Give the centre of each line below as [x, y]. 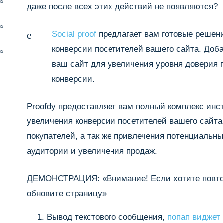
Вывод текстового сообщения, [107, 217]
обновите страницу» [67, 193]
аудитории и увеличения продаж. [92, 151]
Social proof [74, 34]
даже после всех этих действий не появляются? [122, 7]
